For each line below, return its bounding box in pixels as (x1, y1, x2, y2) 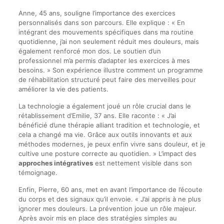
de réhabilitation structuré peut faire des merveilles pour (18, 75, 196, 83)
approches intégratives (18, 158, 93, 167)
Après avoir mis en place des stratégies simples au (18, 213, 177, 222)
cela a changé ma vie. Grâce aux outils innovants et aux (18, 130, 192, 138)
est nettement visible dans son (92, 158, 192, 167)
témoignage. (18, 168, 57, 176)
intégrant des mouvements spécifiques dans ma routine (18, 27, 193, 36)
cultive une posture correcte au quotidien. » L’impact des (18, 149, 196, 157)
